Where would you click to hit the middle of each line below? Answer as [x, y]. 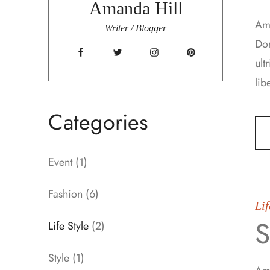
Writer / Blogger [136, 28]
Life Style [68, 226]
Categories [98, 122]
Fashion [65, 194]
